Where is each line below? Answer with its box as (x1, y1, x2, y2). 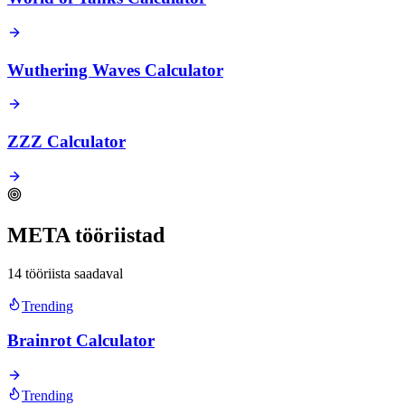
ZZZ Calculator (7, 131, 126, 151)
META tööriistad (7, 222, 165, 247)
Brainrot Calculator (7, 331, 155, 351)
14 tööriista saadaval (7, 265, 123, 281)
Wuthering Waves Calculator (7, 60, 223, 80)
